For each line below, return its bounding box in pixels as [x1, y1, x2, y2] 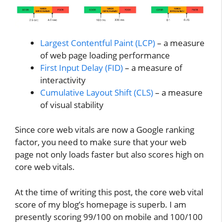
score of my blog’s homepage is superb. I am [15, 198, 186, 210]
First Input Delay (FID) [40, 61, 123, 73]
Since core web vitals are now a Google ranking [15, 124, 194, 136]
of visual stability [40, 99, 104, 111]
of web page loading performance [40, 49, 170, 61]
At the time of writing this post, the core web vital [15, 186, 203, 198]
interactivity [40, 74, 86, 86]
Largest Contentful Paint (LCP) [40, 37, 155, 49]
